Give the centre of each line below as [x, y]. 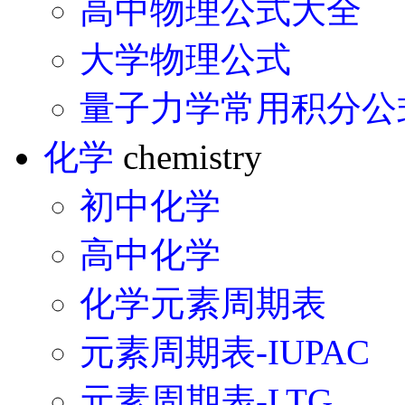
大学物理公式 [185, 59]
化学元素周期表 [203, 303]
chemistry [188, 156]
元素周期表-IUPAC [225, 352]
